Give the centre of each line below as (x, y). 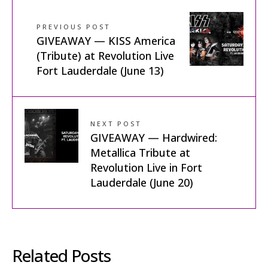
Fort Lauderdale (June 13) (100, 70)
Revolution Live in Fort (146, 167)
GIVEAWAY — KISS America (106, 40)
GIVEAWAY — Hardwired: (154, 137)
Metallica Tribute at (140, 152)
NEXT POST (116, 123)
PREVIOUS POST (73, 26)
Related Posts (62, 255)
